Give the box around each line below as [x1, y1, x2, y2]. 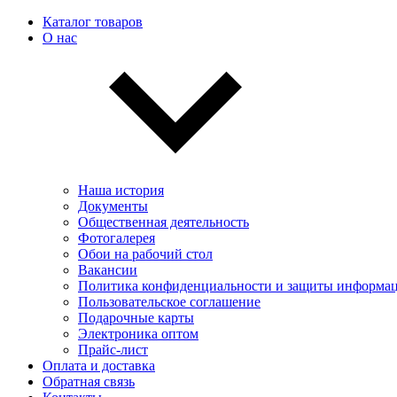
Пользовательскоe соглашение [78, 294, 261, 309]
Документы [78, 198, 148, 214]
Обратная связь [43, 374, 135, 389]
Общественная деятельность [78, 214, 249, 230]
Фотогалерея [78, 230, 155, 245]
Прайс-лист [78, 342, 148, 357]
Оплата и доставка [43, 358, 155, 373]
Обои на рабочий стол [78, 246, 213, 261]
